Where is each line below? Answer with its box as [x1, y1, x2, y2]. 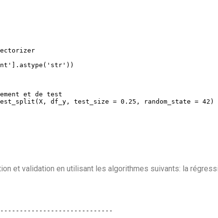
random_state [140, 97, 195, 105]
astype [19, 61, 43, 69]
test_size [70, 97, 113, 105]
